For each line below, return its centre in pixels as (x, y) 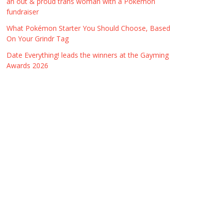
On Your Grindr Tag (38, 39)
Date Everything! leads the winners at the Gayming (88, 55)
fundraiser (23, 12)
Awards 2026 (28, 65)
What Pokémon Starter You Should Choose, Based (88, 28)
